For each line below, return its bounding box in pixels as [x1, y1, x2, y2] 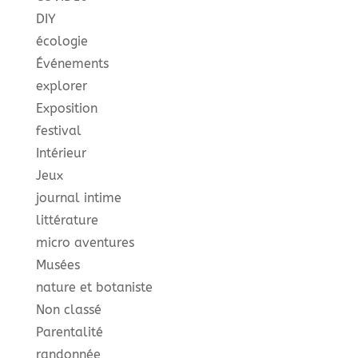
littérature [35, 212, 98, 228]
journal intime [35, 189, 121, 205]
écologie [35, 33, 88, 49]
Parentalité [35, 324, 103, 340]
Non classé [35, 301, 101, 317]
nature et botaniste [35, 279, 153, 295]
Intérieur [35, 145, 86, 161]
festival [35, 122, 82, 138]
